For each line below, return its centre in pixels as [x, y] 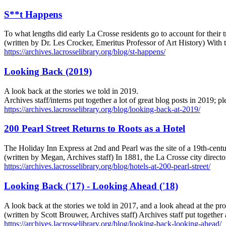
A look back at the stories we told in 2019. [71, 91]
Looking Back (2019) [48, 72]
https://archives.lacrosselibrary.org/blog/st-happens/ [85, 52]
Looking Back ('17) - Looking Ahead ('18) [91, 186]
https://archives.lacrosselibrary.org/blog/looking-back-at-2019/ [102, 109]
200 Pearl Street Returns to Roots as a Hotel [95, 129]
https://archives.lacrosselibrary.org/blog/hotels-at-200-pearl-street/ [107, 166]
